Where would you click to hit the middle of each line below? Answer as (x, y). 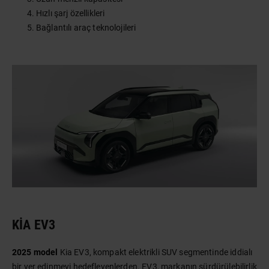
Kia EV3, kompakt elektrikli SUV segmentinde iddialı (155, 252)
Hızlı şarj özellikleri (71, 13)
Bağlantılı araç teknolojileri (86, 28)
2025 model (35, 252)
